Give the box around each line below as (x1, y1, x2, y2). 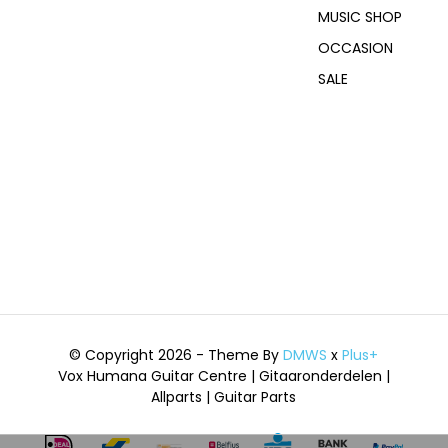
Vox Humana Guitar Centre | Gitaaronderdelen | (57, 366, 390, 386)
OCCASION (318, 38, 394, 58)
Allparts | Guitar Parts (151, 387, 297, 407)
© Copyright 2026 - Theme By (69, 345, 284, 365)
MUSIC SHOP (318, 7, 403, 27)
